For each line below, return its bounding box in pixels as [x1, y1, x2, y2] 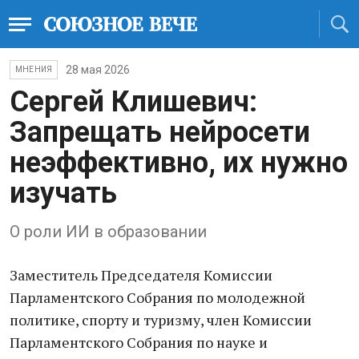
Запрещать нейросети [10, 115, 310, 149]
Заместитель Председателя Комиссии [10, 265, 272, 284]
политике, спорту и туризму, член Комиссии [10, 310, 312, 329]
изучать [10, 176, 117, 210]
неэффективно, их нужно [10, 146, 348, 179]
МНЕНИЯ [15, 65, 53, 74]
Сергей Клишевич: [10, 85, 257, 119]
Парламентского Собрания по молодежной [10, 288, 305, 307]
